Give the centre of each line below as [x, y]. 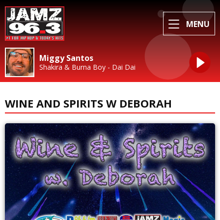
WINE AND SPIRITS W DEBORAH [88, 103]
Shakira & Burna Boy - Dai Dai [87, 67]
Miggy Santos [66, 58]
